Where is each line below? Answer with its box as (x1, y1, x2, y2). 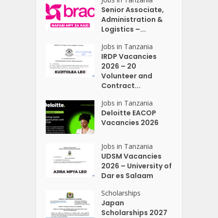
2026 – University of (101, 161, 172, 171)
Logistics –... (101, 24, 146, 34)
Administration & (101, 14, 163, 24)
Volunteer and (101, 71, 153, 81)
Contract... (101, 80, 141, 91)
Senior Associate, (101, 4, 164, 15)
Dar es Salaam (101, 170, 154, 181)
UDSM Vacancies (101, 151, 162, 161)
